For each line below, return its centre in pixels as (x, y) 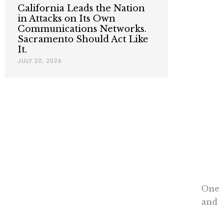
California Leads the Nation (81, 9)
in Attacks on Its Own (67, 19)
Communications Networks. (82, 29)
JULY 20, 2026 (40, 61)
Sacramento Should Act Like (83, 40)
